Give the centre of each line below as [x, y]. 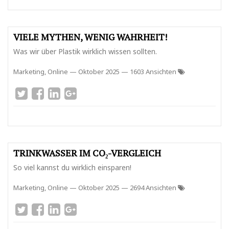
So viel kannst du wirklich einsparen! [72, 167]
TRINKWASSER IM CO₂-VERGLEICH [87, 153]
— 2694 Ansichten [150, 188]
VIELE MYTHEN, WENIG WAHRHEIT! [90, 37]
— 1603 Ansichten [150, 72]
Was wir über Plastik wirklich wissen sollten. [85, 51]
